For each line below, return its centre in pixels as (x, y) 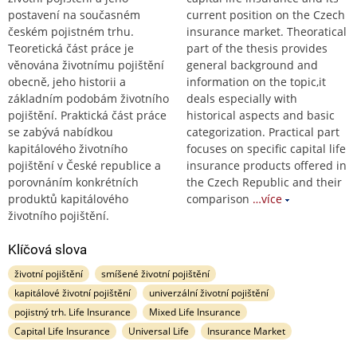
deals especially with (242, 98)
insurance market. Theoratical (267, 31)
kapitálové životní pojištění (73, 292)
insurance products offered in (267, 165)
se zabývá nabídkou (61, 131)
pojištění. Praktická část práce (87, 115)
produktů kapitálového (68, 198)
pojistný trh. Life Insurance (73, 312)
